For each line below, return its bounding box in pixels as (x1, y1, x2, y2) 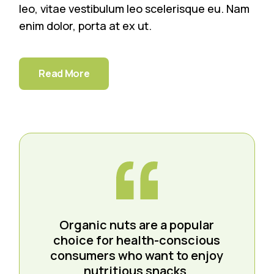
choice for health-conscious (53, 232, 221, 249)
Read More (39, 67, 90, 81)
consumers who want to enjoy (50, 247, 224, 264)
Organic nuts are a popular (59, 217, 215, 234)
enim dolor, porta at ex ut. (19, 18, 152, 34)
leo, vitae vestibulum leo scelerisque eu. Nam (19, 1, 250, 17)
